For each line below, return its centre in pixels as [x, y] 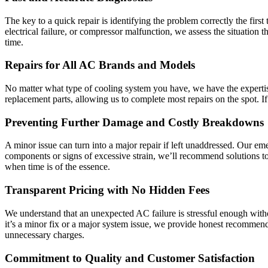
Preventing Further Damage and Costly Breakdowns [134, 122]
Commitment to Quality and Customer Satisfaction [130, 258]
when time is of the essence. [57, 167]
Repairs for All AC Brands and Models [100, 65]
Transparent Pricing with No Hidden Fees [107, 190]
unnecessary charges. [45, 234]
